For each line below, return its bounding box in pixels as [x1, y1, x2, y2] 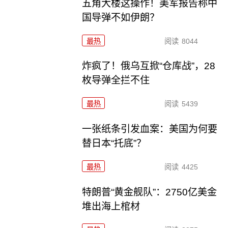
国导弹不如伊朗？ [82, 12, 160, 23]
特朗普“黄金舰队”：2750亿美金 [82, 187, 217, 198]
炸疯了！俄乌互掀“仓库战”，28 [82, 61, 216, 72]
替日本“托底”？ [82, 138, 147, 149]
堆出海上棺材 [82, 201, 140, 212]
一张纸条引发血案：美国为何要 [82, 124, 218, 135]
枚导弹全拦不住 [82, 75, 150, 86]
